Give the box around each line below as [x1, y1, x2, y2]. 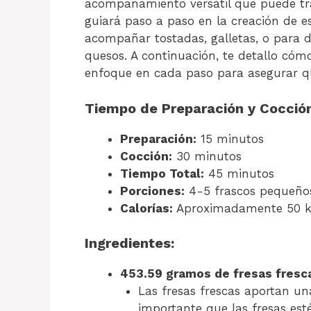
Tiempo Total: [120, 166, 204, 180]
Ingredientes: [85, 235, 174, 252]
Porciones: [120, 183, 185, 198]
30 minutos [172, 149, 242, 163]
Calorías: [120, 201, 173, 215]
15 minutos [196, 131, 264, 146]
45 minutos [204, 166, 274, 180]
